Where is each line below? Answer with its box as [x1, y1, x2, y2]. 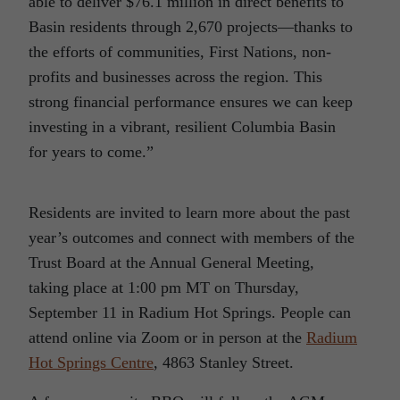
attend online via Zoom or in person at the [29, 329, 306, 346]
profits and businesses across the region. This [29, 68, 322, 86]
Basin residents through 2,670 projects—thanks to [29, 18, 353, 36]
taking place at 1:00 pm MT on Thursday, [29, 279, 299, 296]
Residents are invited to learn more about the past [29, 204, 350, 221]
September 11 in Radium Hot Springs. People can [29, 304, 351, 321]
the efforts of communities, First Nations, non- [29, 43, 331, 61]
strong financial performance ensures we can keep [29, 93, 353, 111]
